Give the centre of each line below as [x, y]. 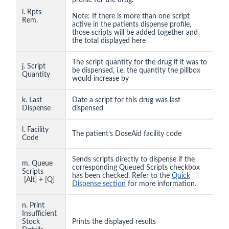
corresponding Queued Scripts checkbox [136, 168]
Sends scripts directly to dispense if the [133, 160]
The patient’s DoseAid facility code [127, 134]
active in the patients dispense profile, [132, 25]
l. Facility [35, 130]
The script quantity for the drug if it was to [140, 63]
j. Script [34, 67]
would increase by [100, 79]
